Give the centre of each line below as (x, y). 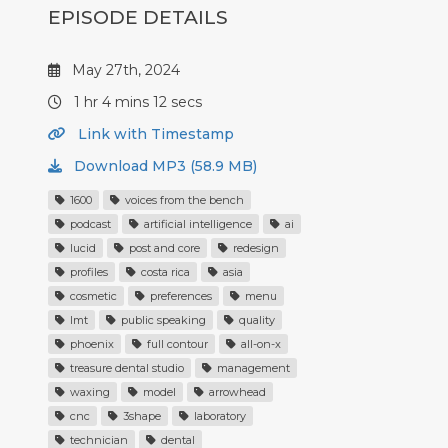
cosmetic (92, 296)
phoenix (90, 344)
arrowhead (236, 392)
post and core (163, 248)
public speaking (162, 320)
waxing (88, 392)
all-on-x (259, 344)
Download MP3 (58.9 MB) (163, 166)
